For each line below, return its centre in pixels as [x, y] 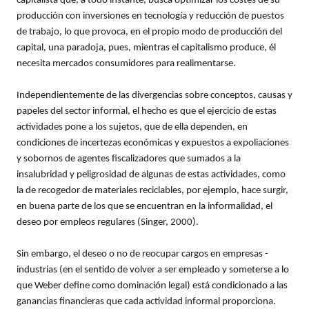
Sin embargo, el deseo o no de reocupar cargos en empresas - [142, 255]
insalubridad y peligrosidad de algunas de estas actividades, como [151, 175]
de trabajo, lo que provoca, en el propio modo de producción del [149, 32]
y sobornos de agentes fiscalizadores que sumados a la [129, 159]
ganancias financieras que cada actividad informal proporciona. [146, 302]
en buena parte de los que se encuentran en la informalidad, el [144, 207]
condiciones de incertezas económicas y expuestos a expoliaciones [153, 143]
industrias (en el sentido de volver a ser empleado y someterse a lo [153, 270]
